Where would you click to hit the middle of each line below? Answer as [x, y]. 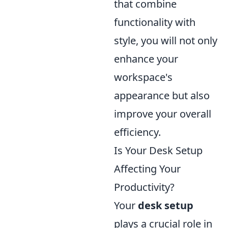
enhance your [146, 59]
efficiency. [137, 132]
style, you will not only [166, 40]
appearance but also [162, 95]
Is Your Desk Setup [158, 150]
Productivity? [144, 187]
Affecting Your [147, 168]
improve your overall [163, 113]
